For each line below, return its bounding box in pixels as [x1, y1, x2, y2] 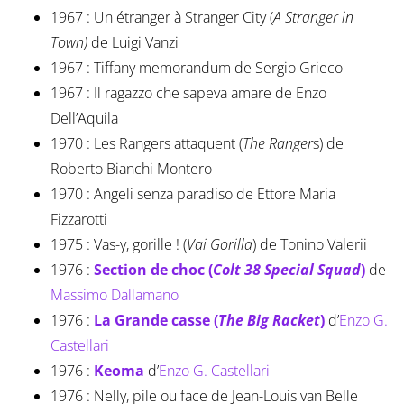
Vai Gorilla [186, 234, 252, 255]
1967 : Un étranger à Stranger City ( [50, 7, 273, 28]
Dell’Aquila [50, 108, 118, 129]
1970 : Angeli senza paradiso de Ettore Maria [50, 184, 335, 205]
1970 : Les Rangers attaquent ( [50, 133, 243, 154]
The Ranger [242, 133, 313, 154]
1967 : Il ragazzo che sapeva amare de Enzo [50, 83, 326, 104]
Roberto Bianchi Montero [50, 159, 212, 179]
